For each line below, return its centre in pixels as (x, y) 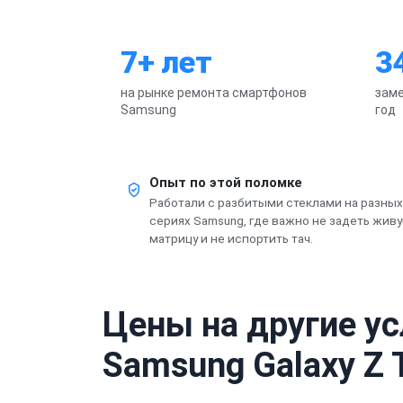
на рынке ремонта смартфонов (214, 92)
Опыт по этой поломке (226, 182)
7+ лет (166, 62)
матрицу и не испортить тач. (231, 238)
